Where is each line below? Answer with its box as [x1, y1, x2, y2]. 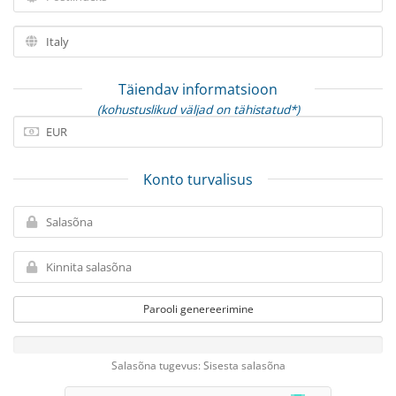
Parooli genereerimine [142, 301, 254, 316]
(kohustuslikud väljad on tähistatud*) [96, 101, 300, 118]
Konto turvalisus [143, 170, 253, 189]
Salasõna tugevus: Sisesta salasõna [110, 358, 286, 372]
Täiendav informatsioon [118, 80, 278, 99]
